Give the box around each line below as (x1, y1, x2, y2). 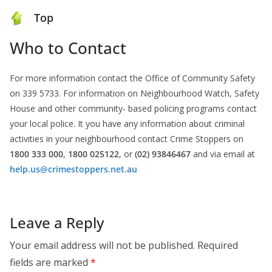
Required (197, 239, 238, 253)
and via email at (191, 148, 255, 160)
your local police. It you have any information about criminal (10, 118, 245, 130)
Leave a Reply (10, 212, 104, 233)
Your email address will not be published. (10, 239, 195, 253)
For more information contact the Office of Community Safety (10, 72, 255, 84)
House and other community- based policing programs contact (10, 103, 257, 115)
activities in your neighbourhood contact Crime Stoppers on (10, 133, 243, 145)
